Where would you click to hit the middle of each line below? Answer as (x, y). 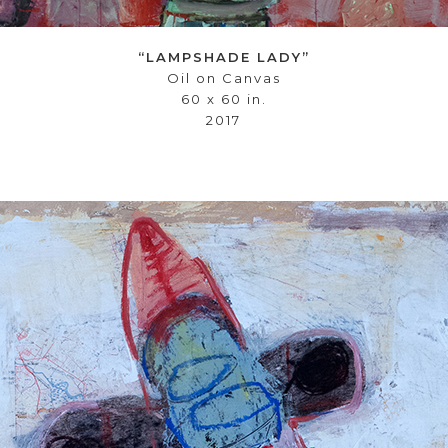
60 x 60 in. (223, 99)
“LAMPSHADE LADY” (223, 57)
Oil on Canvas (223, 78)
